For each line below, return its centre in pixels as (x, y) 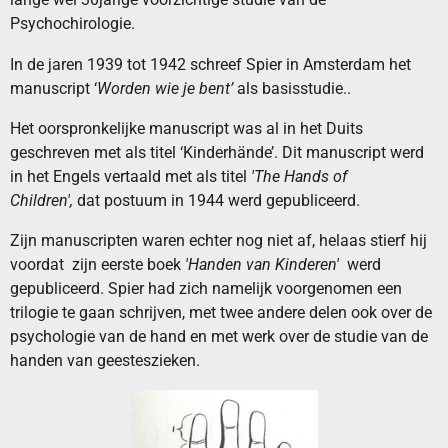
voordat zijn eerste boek (97, 265)
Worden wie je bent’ (165, 88)
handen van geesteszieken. (105, 361)
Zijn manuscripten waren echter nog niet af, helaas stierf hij (218, 241)
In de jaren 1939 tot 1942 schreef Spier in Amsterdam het (210, 64)
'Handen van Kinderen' (264, 265)
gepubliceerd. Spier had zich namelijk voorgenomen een (206, 289)
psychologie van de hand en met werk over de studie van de (219, 337)
